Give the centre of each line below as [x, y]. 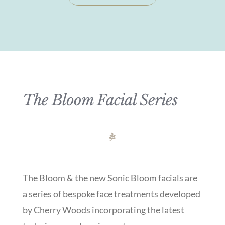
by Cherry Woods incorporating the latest [103, 210]
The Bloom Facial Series [100, 100]
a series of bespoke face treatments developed [111, 194]
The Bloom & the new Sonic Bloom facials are [110, 178]
